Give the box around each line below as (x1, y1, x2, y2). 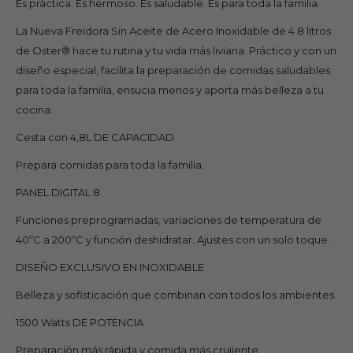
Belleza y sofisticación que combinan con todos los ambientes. (16, 288, 336, 301)
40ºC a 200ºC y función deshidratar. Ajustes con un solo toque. (16, 232, 330, 246)
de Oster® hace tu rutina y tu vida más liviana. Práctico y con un (16, 43, 336, 57)
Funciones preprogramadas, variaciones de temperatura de (16, 213, 321, 226)
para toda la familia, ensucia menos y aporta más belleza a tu (16, 83, 324, 96)
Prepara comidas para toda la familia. (16, 158, 204, 171)
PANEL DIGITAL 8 (16, 185, 100, 199)
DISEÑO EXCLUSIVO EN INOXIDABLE (16, 260, 204, 273)
